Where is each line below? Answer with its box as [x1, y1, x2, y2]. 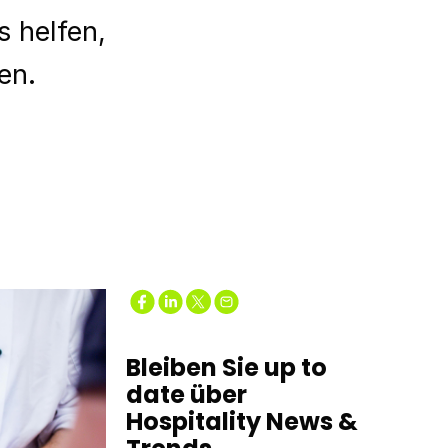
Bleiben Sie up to [126, 351, 327, 384]
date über [126, 378, 247, 411]
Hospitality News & [126, 405, 358, 438]
